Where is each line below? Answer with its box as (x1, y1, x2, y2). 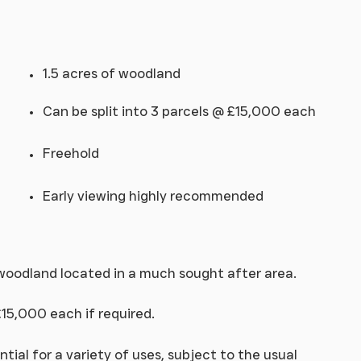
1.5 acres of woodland (42, 65, 180, 81)
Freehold (42, 145, 99, 161)
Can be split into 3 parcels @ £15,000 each (42, 102, 316, 119)
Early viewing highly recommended (42, 187, 263, 204)
